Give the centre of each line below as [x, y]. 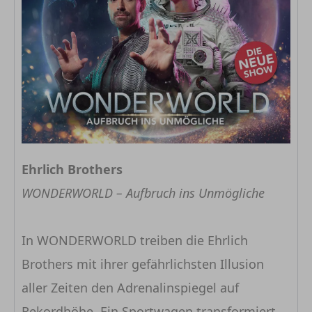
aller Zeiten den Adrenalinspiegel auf [130, 288]
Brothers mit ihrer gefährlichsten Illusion [143, 264]
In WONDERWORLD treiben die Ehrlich [135, 241]
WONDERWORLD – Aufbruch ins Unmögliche [143, 193]
